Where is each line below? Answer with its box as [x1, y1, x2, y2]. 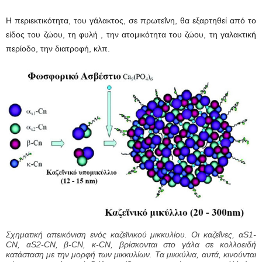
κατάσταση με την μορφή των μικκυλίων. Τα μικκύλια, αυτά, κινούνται [6, 249, 256, 259]
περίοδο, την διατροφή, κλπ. [6, 43, 110, 53]
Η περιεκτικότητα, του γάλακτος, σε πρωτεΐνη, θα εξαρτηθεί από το [6, 15, 256, 25]
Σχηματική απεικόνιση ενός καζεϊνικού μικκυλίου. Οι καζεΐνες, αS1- [6, 229, 256, 239]
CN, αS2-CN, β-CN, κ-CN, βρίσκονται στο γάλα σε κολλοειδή [6, 239, 256, 249]
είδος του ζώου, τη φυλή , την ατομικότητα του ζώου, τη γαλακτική [6, 29, 256, 39]
